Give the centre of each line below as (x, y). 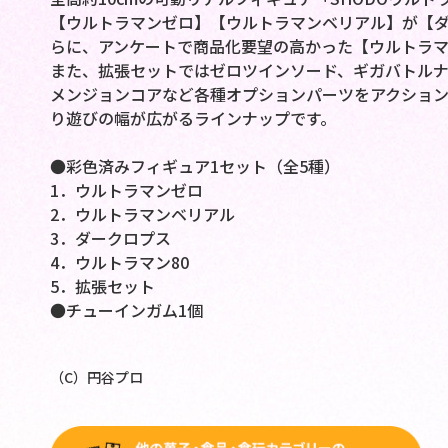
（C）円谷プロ (96, 377)
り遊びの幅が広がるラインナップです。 (192, 118)
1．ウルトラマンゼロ (126, 190)
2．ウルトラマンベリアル (142, 214)
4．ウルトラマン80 (119, 262)
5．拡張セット (102, 286)
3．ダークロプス (110, 238)
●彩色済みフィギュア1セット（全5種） (194, 166)
